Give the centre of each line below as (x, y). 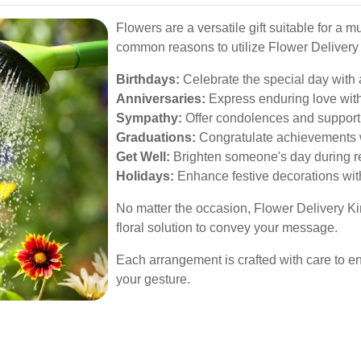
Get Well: (143, 157)
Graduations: (156, 137)
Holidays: (145, 176)
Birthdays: (148, 79)
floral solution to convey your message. (227, 228)
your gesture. (153, 279)
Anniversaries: (161, 99)
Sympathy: (149, 118)
